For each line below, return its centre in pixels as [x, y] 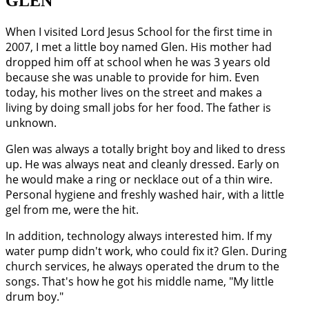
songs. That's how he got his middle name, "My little [140, 281]
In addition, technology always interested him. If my [139, 236]
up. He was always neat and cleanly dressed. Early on [142, 164]
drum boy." [34, 296]
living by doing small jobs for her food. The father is [138, 107]
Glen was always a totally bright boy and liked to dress [146, 149]
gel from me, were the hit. [72, 209]
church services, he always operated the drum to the [142, 266]
